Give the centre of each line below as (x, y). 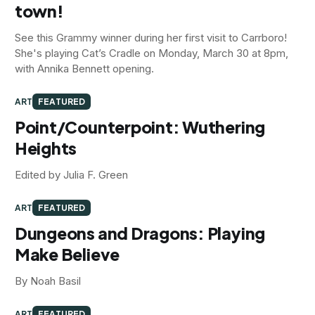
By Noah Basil (47, 281)
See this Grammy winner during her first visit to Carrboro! (150, 37)
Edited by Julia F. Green (71, 174)
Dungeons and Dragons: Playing (140, 233)
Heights (46, 148)
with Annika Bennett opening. (84, 68)
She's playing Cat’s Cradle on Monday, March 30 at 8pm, (151, 53)
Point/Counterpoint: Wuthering (140, 127)
